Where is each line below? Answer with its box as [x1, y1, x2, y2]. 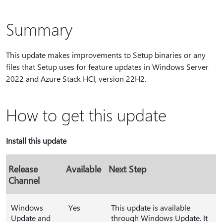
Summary [6, 18, 72, 40]
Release [8, 163, 38, 174]
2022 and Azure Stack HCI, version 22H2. [6, 73, 146, 84]
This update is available [111, 202, 190, 213]
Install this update [6, 135, 66, 146]
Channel [8, 174, 40, 186]
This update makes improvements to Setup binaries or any [6, 50, 206, 60]
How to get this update [6, 104, 166, 125]
